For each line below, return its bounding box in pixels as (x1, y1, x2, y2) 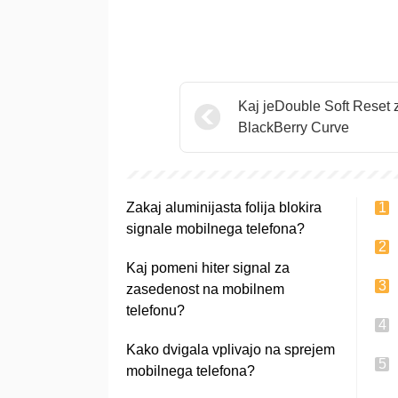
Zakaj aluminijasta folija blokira (126, 200, 322, 215)
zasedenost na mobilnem (126, 282, 284, 297)
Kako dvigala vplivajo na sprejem (126, 342, 335, 357)
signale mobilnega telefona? (126, 221, 305, 236)
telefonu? (126, 303, 185, 318)
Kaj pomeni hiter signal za (126, 260, 290, 275)
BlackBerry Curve (238, 120, 349, 135)
